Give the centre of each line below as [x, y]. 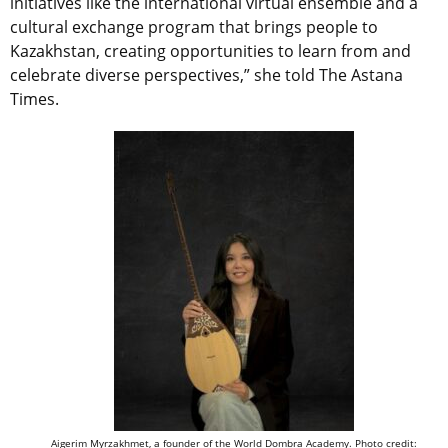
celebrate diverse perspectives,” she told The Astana [206, 75]
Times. [34, 99]
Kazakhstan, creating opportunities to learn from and [210, 51]
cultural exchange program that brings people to [194, 27]
